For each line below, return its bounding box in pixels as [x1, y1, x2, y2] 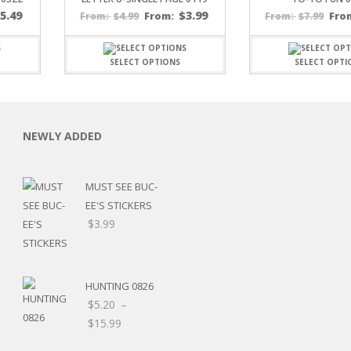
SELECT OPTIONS [109, 56, 180, 67]
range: [123, 333, 154, 349]
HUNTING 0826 [85, 278, 154, 293]
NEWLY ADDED [23, 128, 102, 143]
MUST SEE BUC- [85, 179, 157, 194]
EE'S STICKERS [85, 197, 152, 212]
